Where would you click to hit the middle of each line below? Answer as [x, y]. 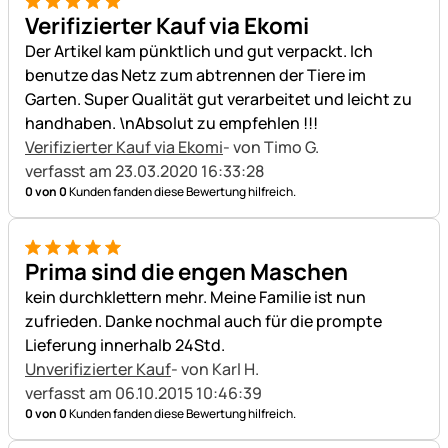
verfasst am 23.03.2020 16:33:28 [144, 171]
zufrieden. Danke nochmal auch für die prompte [203, 321]
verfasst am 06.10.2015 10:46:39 [143, 393]
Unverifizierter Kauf [98, 369]
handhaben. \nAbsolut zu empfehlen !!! [171, 123]
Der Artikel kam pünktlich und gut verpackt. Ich [199, 51]
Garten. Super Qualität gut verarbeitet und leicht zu [218, 99]
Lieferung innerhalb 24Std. [125, 345]
